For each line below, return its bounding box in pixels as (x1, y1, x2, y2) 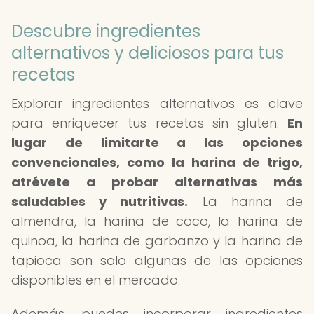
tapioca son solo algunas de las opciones (11, 252, 303, 269)
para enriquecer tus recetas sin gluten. (11, 114, 287, 132)
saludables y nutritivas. (11, 193, 189, 210)
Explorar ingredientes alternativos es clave (11, 95, 303, 112)
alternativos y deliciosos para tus (11, 41, 284, 64)
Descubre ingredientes (11, 20, 200, 43)
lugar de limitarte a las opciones (11, 134, 303, 151)
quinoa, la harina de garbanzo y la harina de (11, 232, 303, 250)
